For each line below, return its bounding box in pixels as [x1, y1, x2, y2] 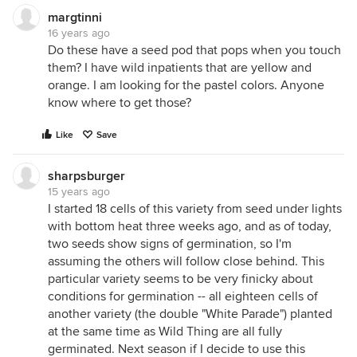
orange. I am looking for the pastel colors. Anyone [48, 77, 324, 93]
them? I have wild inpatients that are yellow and [48, 60, 312, 76]
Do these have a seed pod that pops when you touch [48, 42, 341, 58]
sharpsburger [48, 168, 125, 184]
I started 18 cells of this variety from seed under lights [48, 201, 342, 217]
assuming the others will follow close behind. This [48, 253, 324, 269]
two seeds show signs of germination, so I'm [48, 236, 292, 252]
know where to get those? [48, 95, 191, 111]
